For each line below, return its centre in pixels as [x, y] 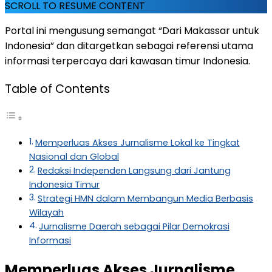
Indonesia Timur [64, 185]
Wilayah [46, 213]
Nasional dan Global [74, 157]
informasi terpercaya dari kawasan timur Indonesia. [127, 61]
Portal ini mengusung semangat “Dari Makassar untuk [132, 30]
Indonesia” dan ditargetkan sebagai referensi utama [129, 46]
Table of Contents [57, 89]
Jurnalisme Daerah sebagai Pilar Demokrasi [134, 227]
